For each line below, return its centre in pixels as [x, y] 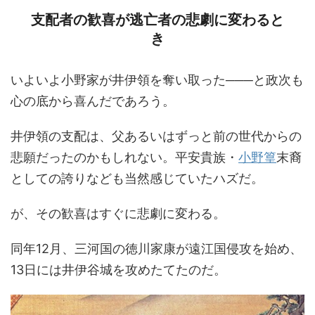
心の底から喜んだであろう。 [93, 101]
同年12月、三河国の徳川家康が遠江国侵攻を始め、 [156, 249]
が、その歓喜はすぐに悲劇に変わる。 [118, 214]
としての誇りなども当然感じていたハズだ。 [137, 179]
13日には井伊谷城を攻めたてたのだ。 [118, 270]
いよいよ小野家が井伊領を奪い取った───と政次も [157, 80]
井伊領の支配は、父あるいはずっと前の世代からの [156, 136]
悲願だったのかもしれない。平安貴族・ [124, 157]
